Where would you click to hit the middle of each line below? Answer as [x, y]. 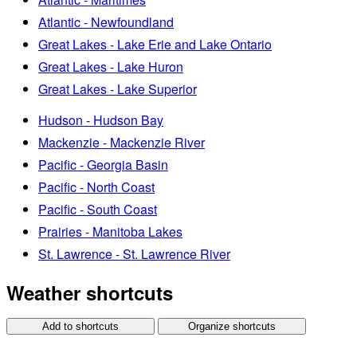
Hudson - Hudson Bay [101, 120]
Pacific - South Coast [98, 209]
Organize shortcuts [232, 326]
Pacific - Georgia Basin [103, 164]
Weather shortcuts [90, 292]
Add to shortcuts [81, 326]
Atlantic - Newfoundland [106, 22]
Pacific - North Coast [96, 186]
